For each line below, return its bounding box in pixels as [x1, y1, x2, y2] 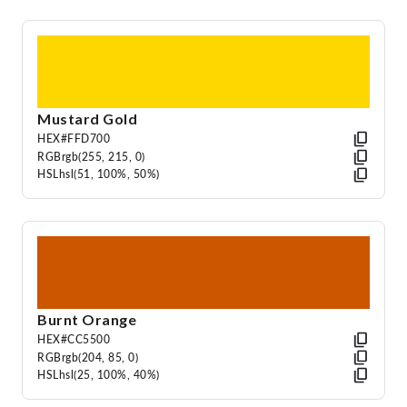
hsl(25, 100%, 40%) [58, 368, 160, 382]
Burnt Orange [37, 311, 136, 329]
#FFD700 [60, 132, 110, 146]
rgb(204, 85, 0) [61, 350, 138, 364]
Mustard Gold [37, 110, 137, 128]
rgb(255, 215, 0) [61, 149, 145, 164]
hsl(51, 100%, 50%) [58, 167, 160, 182]
